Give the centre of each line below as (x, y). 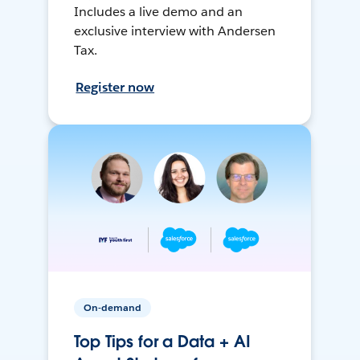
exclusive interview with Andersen (175, 31)
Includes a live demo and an (158, 11)
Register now (115, 87)
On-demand (113, 308)
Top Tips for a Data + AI (162, 342)
